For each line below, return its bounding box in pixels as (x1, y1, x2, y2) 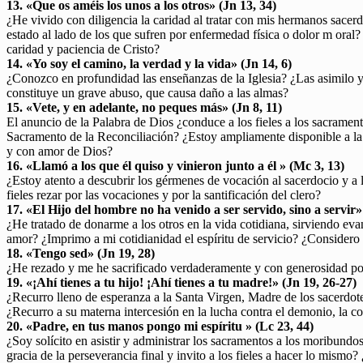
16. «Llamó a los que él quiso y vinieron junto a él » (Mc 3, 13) (6, 158, 344, 173)
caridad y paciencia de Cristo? (6, 41, 160, 56)
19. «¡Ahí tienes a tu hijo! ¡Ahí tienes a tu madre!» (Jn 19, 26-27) (6, 275, 357, 289)
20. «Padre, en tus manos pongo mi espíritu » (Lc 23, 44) (6, 318, 314, 333)
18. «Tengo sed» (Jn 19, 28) (6, 246, 155, 260)
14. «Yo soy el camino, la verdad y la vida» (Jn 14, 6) (6, 56, 292, 70)
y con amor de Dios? (6, 143, 113, 158)
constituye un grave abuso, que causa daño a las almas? (6, 85, 288, 100)
